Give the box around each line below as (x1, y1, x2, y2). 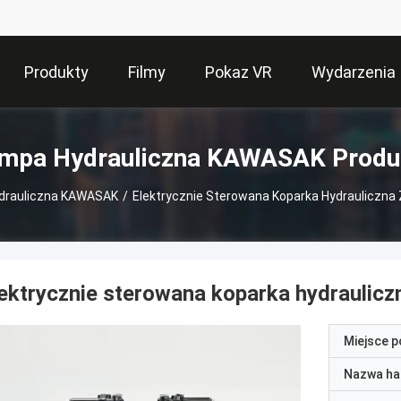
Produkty (24, 63, 89, 82)
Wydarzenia (311, 63, 396, 82)
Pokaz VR (205, 63, 272, 82)
